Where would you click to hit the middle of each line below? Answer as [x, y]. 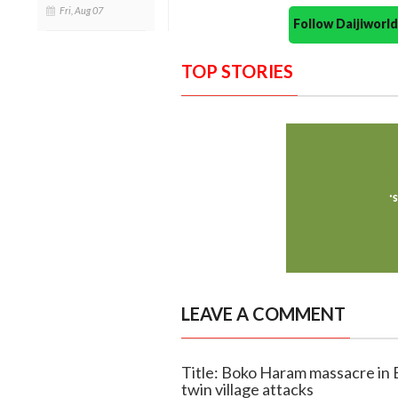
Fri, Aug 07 [81, 10]
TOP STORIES [237, 71]
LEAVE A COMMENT [263, 313]
